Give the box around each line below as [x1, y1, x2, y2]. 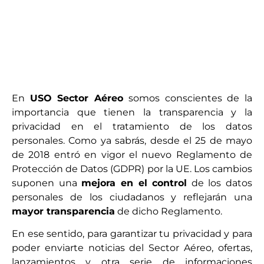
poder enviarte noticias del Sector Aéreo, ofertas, [12, 242, 252, 254]
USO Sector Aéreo [29, 93, 124, 104]
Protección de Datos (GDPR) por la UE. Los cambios [12, 163, 252, 175]
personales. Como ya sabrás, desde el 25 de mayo [12, 135, 252, 147]
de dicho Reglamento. [115, 206, 222, 217]
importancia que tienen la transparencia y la [12, 107, 252, 118]
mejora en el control [81, 177, 187, 189]
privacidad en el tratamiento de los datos [12, 121, 252, 133]
